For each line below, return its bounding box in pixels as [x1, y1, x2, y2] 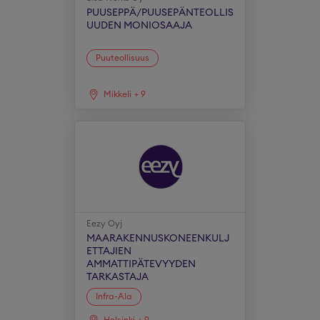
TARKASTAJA [86, 272, 149, 282]
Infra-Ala [95, 291, 132, 301]
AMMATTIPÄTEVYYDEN [86, 259, 196, 269]
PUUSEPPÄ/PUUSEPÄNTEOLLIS [86, 8, 234, 18]
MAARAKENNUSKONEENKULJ [86, 234, 229, 244]
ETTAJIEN [86, 246, 131, 256]
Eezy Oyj [86, 219, 122, 228]
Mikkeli [103, 90, 131, 99]
